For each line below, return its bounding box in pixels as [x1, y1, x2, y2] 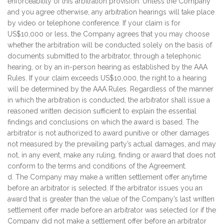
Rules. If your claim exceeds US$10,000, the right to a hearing [7, 74, 206, 82]
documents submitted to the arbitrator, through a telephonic [7, 52, 201, 60]
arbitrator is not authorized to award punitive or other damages [7, 129, 209, 137]
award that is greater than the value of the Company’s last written [7, 195, 214, 203]
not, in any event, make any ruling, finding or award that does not [7, 151, 215, 159]
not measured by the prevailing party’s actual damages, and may [7, 140, 216, 148]
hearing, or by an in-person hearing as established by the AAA [7, 63, 207, 71]
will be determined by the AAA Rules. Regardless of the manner [7, 85, 213, 93]
